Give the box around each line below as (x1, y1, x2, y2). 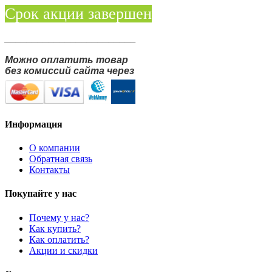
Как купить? (29, 223, 81, 234)
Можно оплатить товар (5, 54, 128, 65)
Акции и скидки (29, 245, 98, 256)
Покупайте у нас (5, 188, 76, 199)
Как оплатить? (29, 234, 89, 245)
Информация (5, 118, 63, 129)
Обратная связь (29, 154, 92, 165)
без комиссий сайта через (5, 65, 134, 76)
